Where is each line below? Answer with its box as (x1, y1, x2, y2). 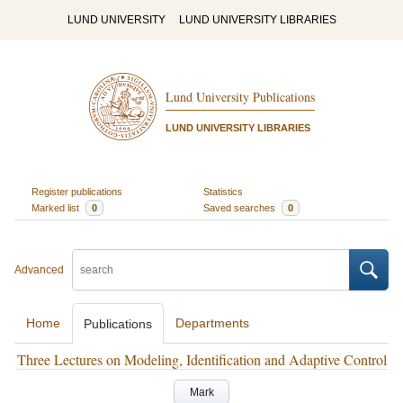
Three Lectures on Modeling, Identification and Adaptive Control (16, 350, 387, 369)
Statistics (203, 185, 243, 197)
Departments (175, 316, 249, 330)
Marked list (31, 201, 82, 213)
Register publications (31, 185, 122, 197)
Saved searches (203, 201, 278, 213)
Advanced (14, 264, 64, 276)
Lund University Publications (165, 88, 315, 106)
